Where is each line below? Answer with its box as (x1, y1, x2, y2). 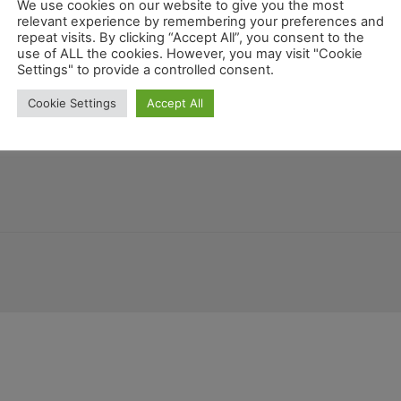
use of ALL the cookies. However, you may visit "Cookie (17, 45, 363, 62)
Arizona (7, 69, 59, 88)
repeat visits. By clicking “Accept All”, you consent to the (17, 29, 364, 46)
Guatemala (63, 69, 135, 88)
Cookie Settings (28, 95, 116, 110)
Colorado (271, 69, 335, 88)
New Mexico (198, 72, 268, 87)
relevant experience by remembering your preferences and (17, 13, 384, 30)
